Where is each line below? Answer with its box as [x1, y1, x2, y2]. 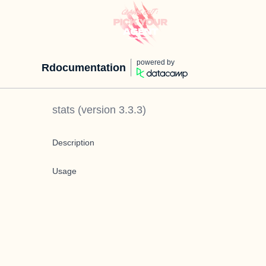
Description [52, 138, 94, 147]
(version [75, 104, 119, 116]
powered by [137, 58, 175, 66]
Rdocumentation [42, 62, 126, 74]
